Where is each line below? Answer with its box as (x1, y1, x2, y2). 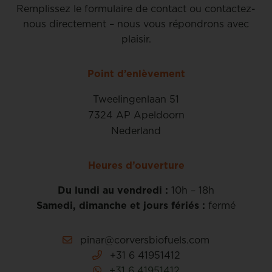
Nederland (111, 123, 161, 137)
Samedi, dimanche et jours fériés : (36, 198, 205, 212)
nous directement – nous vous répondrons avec (23, 16, 249, 30)
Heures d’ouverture (87, 158, 185, 172)
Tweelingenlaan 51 (93, 92, 179, 106)
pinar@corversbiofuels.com (80, 233, 209, 246)
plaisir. (121, 32, 151, 46)
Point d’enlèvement (87, 66, 185, 80)
